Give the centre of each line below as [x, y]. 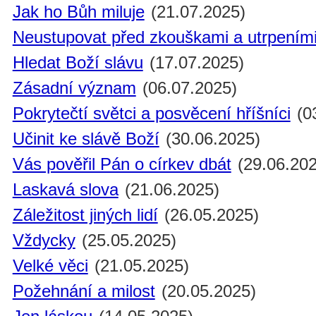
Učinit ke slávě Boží [86, 139]
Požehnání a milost [84, 291]
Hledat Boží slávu [78, 63]
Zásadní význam [74, 88]
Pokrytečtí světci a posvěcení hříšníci [151, 114]
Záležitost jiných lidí [85, 215]
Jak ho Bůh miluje [78, 12]
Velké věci [50, 266]
